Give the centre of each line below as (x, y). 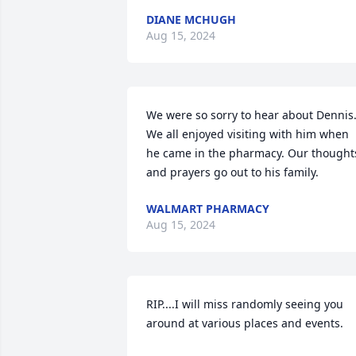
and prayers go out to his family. (232, 172)
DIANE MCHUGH (191, 19)
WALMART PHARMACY (208, 209)
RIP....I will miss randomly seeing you (245, 304)
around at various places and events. (245, 323)
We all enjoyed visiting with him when (248, 134)
